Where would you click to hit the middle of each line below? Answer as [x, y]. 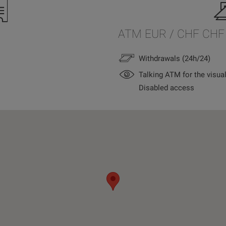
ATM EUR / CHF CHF [171, 34]
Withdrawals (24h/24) [175, 58]
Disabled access [166, 88]
